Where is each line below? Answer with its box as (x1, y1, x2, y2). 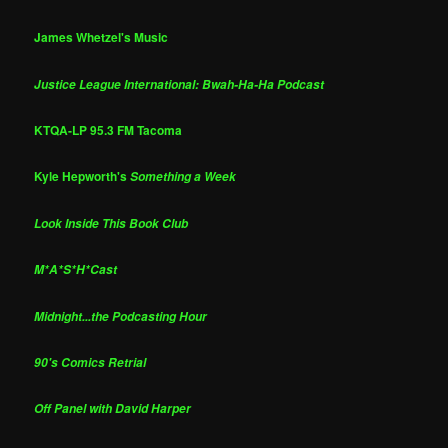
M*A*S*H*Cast (34, 261, 118, 279)
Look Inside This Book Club (34, 214, 189, 232)
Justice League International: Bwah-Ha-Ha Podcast (34, 75, 325, 93)
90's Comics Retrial (34, 353, 147, 371)
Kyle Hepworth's (34, 167, 131, 186)
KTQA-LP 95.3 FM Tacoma (34, 121, 183, 140)
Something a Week (130, 168, 237, 186)
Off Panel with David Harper (34, 400, 192, 418)
